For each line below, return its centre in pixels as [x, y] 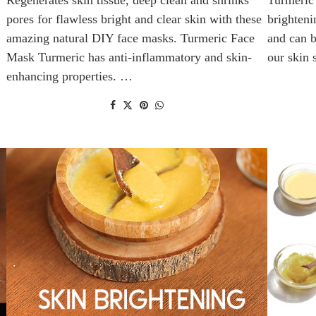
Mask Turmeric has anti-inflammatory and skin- [129, 57]
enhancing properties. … [69, 76]
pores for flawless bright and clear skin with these [134, 19]
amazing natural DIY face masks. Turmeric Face [130, 38]
